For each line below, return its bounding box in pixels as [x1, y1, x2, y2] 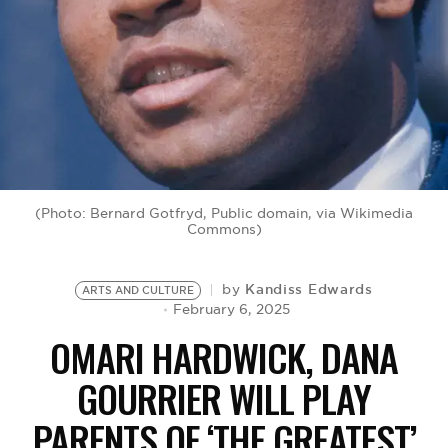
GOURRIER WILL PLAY [77, 370, 371, 426]
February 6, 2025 [172, 301, 290, 318]
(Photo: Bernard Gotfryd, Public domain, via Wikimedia [35, 205, 413, 222]
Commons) [186, 221, 262, 238]
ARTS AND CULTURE [82, 283, 195, 297]
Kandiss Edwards [245, 280, 373, 298]
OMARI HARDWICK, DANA [50, 329, 398, 385]
